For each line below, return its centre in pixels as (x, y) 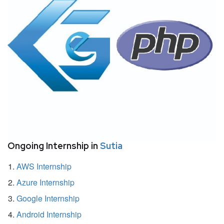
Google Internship (48, 198)
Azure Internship (45, 182)
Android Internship (49, 214)
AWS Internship (44, 166)
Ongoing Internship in (54, 145)
